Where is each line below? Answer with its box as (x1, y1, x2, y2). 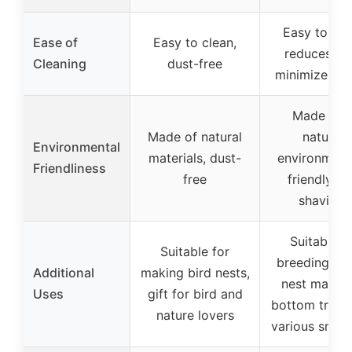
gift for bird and (147, 286, 243, 302)
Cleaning (33, 56, 86, 72)
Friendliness (33, 160, 106, 177)
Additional (33, 265, 94, 281)
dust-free (167, 56, 222, 72)
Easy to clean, (153, 35, 236, 51)
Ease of (33, 35, 78, 51)
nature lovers (156, 307, 234, 324)
